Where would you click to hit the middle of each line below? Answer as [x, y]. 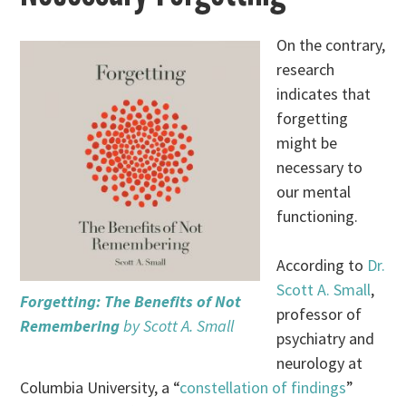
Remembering [70, 325]
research [306, 69]
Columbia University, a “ [100, 387]
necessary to [320, 167]
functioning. [318, 216]
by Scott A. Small [177, 325]
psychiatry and [326, 338]
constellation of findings [263, 387]
